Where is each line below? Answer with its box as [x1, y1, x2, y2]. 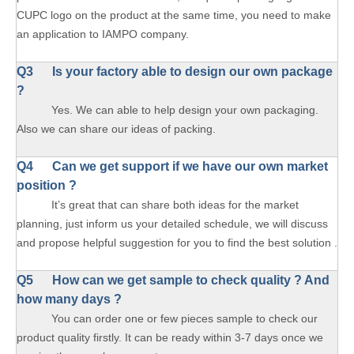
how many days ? [17, 292, 122, 306]
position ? [17, 179, 77, 192]
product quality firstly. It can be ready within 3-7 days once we [17, 331, 323, 344]
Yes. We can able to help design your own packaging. [17, 104, 318, 116]
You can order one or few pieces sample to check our [17, 312, 318, 325]
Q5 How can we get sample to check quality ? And [17, 273, 330, 287]
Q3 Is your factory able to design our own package [17, 65, 333, 78]
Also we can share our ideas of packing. [17, 122, 216, 135]
